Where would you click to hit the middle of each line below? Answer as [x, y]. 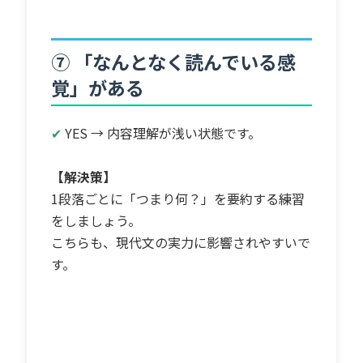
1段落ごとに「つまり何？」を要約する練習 [178, 198]
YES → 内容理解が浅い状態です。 [163, 132]
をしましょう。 [96, 220]
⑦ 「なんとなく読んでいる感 [174, 61]
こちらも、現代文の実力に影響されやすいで [181, 242]
